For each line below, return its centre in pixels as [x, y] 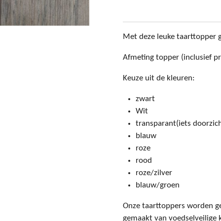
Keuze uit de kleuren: [159, 78]
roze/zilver [154, 173]
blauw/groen [157, 185]
